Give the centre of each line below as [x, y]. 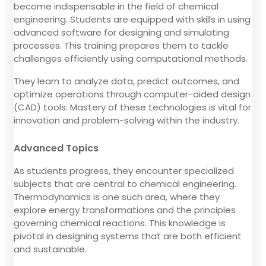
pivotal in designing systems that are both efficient [128, 236]
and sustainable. [50, 249]
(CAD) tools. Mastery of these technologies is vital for [132, 107]
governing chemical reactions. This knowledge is [120, 223]
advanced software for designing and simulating [121, 32]
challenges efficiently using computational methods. [131, 58]
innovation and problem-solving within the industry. [126, 120]
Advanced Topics [56, 148]
